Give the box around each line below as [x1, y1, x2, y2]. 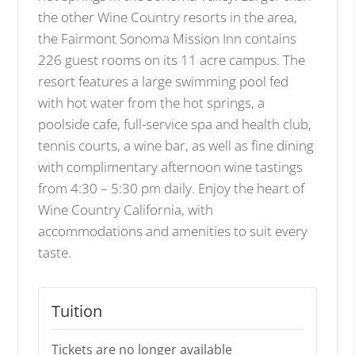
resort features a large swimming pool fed [38, 71, 289, 90]
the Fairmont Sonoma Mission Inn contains [38, 29, 297, 48]
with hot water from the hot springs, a [38, 93, 265, 112]
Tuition [52, 300, 103, 322]
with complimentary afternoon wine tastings [38, 157, 303, 176]
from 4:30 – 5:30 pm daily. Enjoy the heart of [38, 178, 305, 197]
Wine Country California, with [38, 200, 214, 219]
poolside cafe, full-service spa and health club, [38, 114, 312, 133]
